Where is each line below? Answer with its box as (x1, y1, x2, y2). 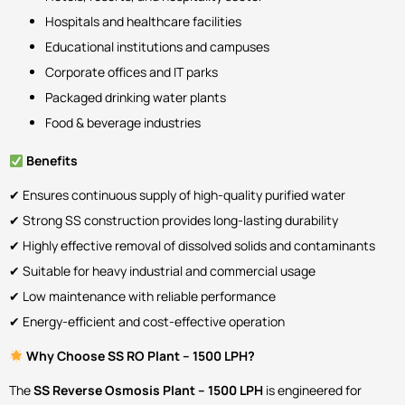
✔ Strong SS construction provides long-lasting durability (9, 212, 338, 230)
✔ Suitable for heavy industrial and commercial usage (9, 262, 316, 280)
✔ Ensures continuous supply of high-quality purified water (9, 186, 345, 204)
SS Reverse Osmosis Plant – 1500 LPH (33, 381, 263, 400)
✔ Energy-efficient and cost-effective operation (9, 313, 285, 331)
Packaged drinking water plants (45, 89, 226, 107)
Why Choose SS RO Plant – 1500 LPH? (23, 347, 255, 365)
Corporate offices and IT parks (45, 63, 218, 81)
